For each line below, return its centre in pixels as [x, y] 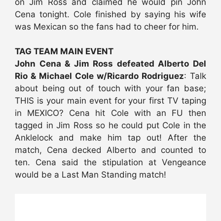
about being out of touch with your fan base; [110, 89]
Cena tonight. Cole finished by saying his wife [110, 14]
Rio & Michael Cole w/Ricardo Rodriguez [99, 76]
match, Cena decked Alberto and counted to [110, 150]
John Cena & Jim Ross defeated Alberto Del [110, 64]
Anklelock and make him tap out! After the [110, 138]
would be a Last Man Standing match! [91, 175]
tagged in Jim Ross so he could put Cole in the [110, 126]
